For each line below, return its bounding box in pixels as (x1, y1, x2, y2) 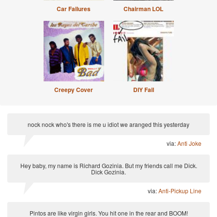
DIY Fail (133, 85, 154, 94)
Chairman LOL (124, 4, 163, 13)
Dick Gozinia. (91, 168, 126, 176)
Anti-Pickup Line (158, 186, 201, 195)
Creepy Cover (54, 85, 93, 94)
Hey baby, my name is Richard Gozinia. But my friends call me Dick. (20, 161, 197, 170)
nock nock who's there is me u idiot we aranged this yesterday (28, 120, 189, 128)
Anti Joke (177, 139, 201, 147)
